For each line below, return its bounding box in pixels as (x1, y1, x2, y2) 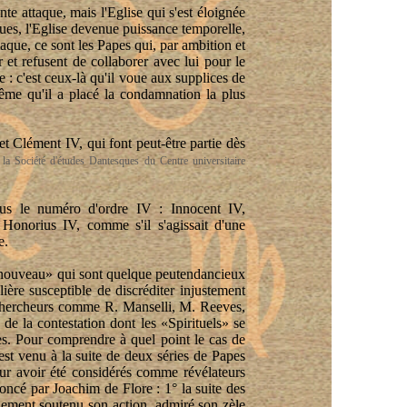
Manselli (122, 299, 172, 314)
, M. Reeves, (171, 299, 246, 314)
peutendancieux (155, 266, 245, 282)
